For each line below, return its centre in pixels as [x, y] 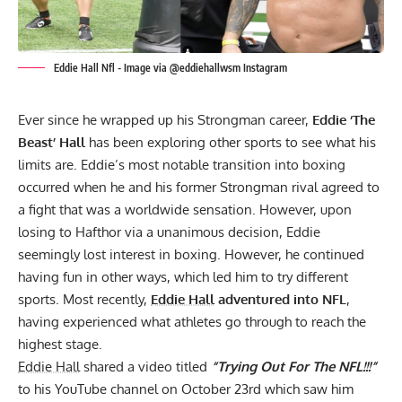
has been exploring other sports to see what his [231, 142]
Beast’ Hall [52, 142]
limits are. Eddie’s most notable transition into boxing [182, 164]
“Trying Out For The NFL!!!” [294, 366]
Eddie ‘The [344, 119]
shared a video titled [145, 366]
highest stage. [60, 344]
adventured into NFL [280, 299]
